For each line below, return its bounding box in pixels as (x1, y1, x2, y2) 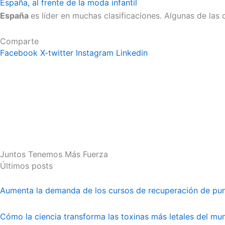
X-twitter (40, 48, 73, 58)
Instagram (76, 48, 114, 58)
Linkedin (116, 48, 148, 58)
